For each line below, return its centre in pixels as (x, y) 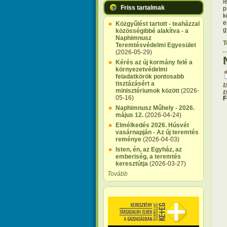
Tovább (118, 174)
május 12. (129, 115)
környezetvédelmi (141, 69)
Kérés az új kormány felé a (154, 62)
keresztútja (132, 164)
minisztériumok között (147, 91)
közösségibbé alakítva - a (152, 31)
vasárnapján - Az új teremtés (157, 132)
